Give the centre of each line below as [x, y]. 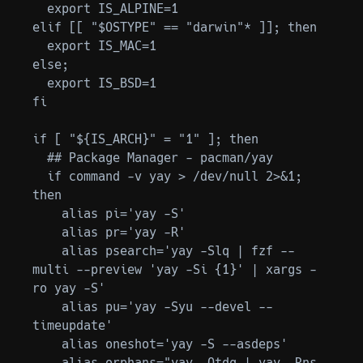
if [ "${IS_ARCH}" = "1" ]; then [145, 139]
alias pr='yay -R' [47, 232]
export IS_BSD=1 [40, 83]
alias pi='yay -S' [47, 214]
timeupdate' [73, 325]
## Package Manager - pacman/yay [40, 158]
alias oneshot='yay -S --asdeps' [47, 344]
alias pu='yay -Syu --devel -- [47, 307]
